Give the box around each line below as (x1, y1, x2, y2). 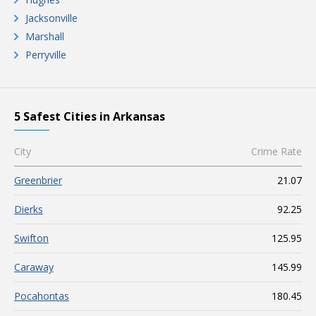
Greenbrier (14, 174, 62, 187)
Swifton (14, 231, 49, 245)
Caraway (14, 260, 54, 274)
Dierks (14, 202, 43, 216)
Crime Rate (251, 145, 302, 158)
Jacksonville (25, 11, 78, 25)
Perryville (25, 48, 66, 61)
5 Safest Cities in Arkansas (14, 109, 165, 124)
